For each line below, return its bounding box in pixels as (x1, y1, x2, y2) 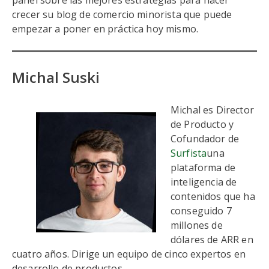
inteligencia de (171, 175, 237, 189)
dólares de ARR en (171, 233, 253, 246)
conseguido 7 (171, 204, 232, 217)
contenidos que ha (171, 190, 255, 203)
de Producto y (171, 118, 234, 131)
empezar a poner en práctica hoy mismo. (12, 22, 201, 35)
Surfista (171, 147, 207, 160)
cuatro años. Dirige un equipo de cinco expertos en (12, 247, 246, 261)
